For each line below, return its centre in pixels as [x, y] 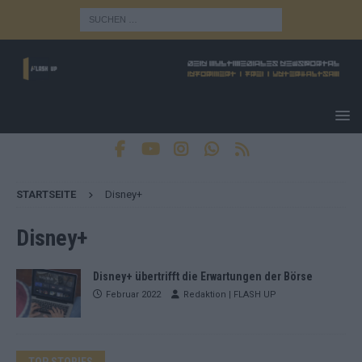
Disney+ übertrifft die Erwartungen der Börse [203, 276]
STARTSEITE [46, 194]
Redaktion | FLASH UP [230, 294]
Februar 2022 [133, 294]
